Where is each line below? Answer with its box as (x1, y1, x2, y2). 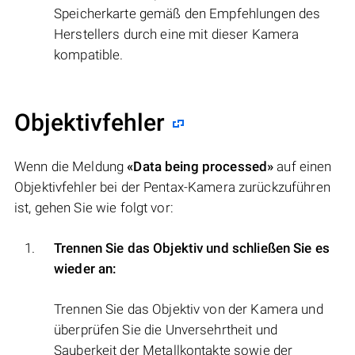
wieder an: (54, 260, 117, 277)
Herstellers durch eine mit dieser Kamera (54, 25, 300, 42)
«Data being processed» (127, 158, 274, 174)
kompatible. (54, 46, 124, 63)
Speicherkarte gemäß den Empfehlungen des (54, 5, 321, 21)
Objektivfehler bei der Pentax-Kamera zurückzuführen (14, 178, 330, 195)
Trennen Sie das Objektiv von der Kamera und (54, 300, 323, 317)
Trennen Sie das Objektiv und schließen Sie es (54, 239, 330, 256)
